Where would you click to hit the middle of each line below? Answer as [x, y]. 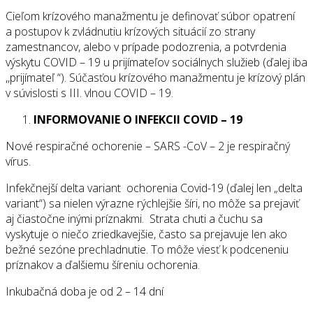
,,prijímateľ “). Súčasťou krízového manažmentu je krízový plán [155, 78]
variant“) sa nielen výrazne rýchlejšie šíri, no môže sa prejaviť [152, 204]
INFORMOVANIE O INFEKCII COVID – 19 [138, 120]
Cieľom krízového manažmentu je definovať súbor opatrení [150, 16]
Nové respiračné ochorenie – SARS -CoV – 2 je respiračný [148, 146]
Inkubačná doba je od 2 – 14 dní [85, 292]
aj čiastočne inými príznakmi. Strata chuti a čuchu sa [134, 219]
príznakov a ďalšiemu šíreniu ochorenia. [103, 265]
